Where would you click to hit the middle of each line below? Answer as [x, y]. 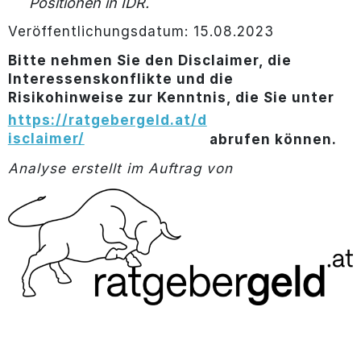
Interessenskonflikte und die [120, 79]
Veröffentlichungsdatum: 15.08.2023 [141, 31]
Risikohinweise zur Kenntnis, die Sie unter [171, 97]
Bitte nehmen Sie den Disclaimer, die [149, 60]
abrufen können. [273, 139]
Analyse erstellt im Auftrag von [120, 168]
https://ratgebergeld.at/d [107, 120]
